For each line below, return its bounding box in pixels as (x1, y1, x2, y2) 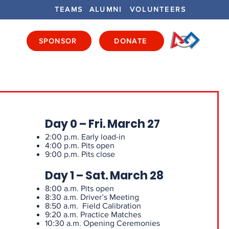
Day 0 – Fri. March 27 (44, 116, 160, 132)
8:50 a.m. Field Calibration (44, 201, 141, 210)
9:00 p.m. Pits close (44, 150, 115, 158)
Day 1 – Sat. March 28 (44, 168, 164, 184)
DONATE (114, 37, 147, 45)
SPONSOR (39, 37, 77, 45)
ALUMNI (89, 5, 122, 13)
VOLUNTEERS (130, 5, 187, 13)
